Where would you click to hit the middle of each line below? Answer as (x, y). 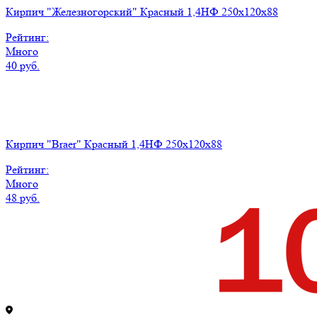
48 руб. (23, 197)
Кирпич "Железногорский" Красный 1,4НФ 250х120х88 (142, 11)
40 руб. (23, 65)
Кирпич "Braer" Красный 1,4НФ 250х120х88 (114, 144)
